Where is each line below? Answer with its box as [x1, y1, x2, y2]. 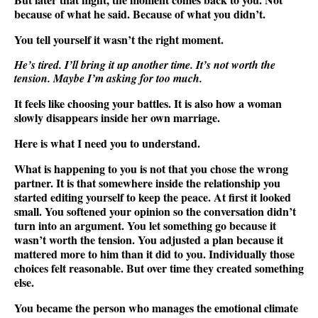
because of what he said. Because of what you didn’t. [14, 5, 265, 22]
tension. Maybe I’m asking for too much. [14, 70, 202, 86]
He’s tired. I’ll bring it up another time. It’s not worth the [14, 56, 275, 72]
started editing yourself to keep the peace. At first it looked [14, 188, 291, 205]
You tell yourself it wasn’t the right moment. [14, 31, 224, 48]
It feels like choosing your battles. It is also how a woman [14, 94, 282, 111]
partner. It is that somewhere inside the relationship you [14, 174, 280, 191]
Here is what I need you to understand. [14, 134, 200, 151]
